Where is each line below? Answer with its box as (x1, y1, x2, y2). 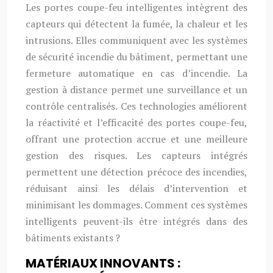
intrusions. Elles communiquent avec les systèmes (26, 34, 247, 47)
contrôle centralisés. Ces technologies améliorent (26, 99, 247, 113)
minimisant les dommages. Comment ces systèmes (26, 198, 247, 211)
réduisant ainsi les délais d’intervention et (26, 182, 247, 195)
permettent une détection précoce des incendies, (26, 165, 247, 179)
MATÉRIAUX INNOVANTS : (26, 255, 180, 272)
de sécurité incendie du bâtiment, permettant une (26, 50, 247, 63)
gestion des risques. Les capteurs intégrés (26, 149, 247, 162)
